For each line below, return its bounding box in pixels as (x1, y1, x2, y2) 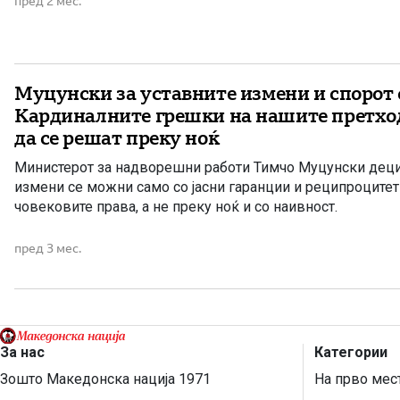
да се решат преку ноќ (14, 126, 220, 149)
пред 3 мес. (14, 240, 81, 255)
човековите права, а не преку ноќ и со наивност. (14, 197, 337, 215)
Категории (314, 344, 387, 361)
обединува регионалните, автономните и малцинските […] (14, 9, 396, 27)
